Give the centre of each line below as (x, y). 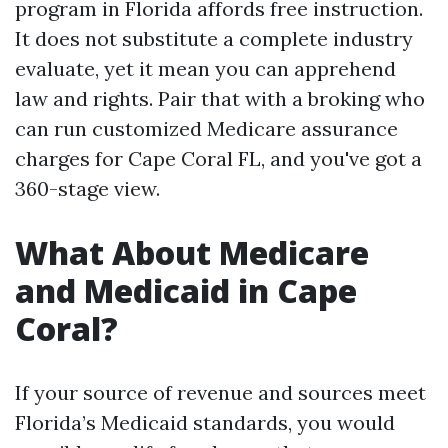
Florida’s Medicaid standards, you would (205, 422)
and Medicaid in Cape (186, 290)
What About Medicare (192, 252)
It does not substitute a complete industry (214, 38)
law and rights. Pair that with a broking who (220, 98)
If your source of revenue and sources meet (220, 392)
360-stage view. (87, 188)
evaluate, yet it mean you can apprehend (205, 68)
